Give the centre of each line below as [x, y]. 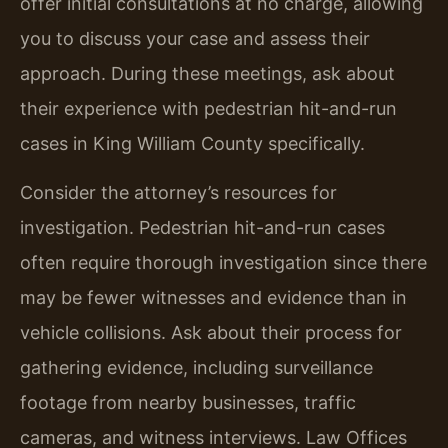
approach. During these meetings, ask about [207, 73]
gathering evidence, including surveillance [196, 368]
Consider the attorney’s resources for [178, 193]
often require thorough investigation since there [223, 263]
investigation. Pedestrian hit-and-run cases [202, 228]
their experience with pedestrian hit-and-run [208, 108]
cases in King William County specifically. [192, 143]
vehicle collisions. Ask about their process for [211, 333]
